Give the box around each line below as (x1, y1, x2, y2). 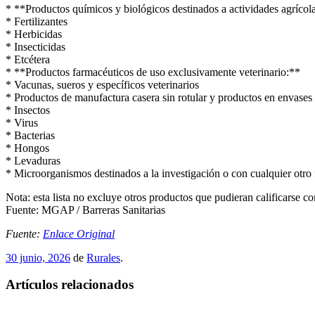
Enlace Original (43, 227, 115, 240)
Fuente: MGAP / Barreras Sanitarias (6, 203, 165, 216)
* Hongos (6, 141, 49, 154)
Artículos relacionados (6, 277, 134, 292)
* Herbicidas (6, 27, 62, 40)
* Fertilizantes (6, 15, 67, 27)
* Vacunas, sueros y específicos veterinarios (6, 78, 199, 91)
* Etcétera (6, 53, 50, 65)
